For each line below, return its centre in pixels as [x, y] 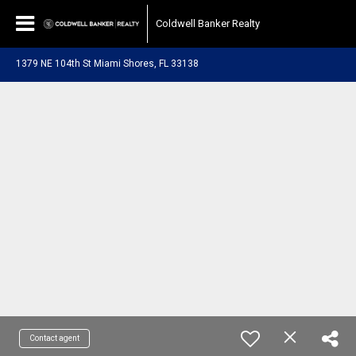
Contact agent [54, 338]
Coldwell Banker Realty [208, 23]
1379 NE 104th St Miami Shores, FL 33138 [107, 64]
